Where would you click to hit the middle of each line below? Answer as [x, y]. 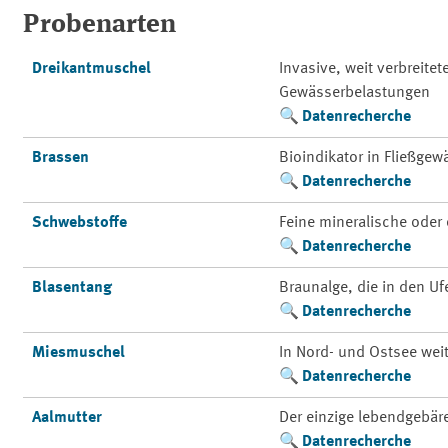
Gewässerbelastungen [355, 93]
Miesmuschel [79, 353]
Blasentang [72, 288]
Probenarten [99, 25]
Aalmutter [67, 418]
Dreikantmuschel [92, 69]
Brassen [61, 158]
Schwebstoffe [80, 223]
